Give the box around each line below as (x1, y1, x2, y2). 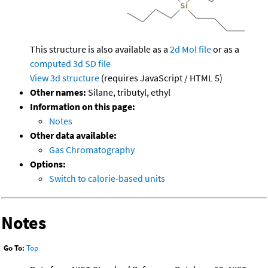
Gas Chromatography (49, 144, 135, 156)
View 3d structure (30, 72, 99, 84)
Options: (30, 158, 66, 170)
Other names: (30, 86, 86, 99)
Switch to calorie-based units (49, 172, 165, 185)
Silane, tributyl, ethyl (86, 86, 170, 99)
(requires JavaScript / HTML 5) (99, 72, 223, 84)
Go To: (4, 243, 25, 254)
